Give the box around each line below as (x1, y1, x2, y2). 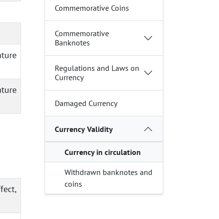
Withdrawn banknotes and (65, 167, 153, 177)
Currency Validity (55, 124, 113, 134)
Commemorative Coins (55, 2, 129, 13)
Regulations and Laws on (55, 63, 139, 73)
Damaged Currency (55, 98, 117, 108)
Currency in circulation (65, 147, 141, 157)
